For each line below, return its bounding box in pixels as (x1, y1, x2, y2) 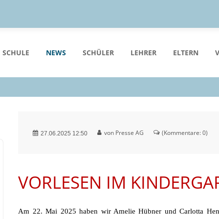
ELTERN (173, 48, 198, 57)
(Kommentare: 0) (162, 129, 208, 137)
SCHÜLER (83, 48, 114, 57)
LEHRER (131, 48, 156, 57)
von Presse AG (104, 129, 144, 137)
